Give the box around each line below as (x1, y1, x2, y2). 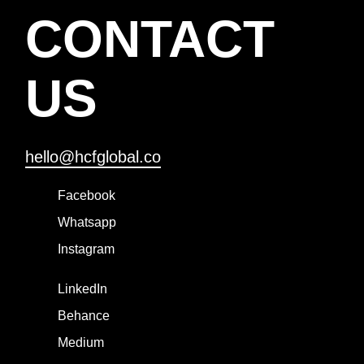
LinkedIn (58, 281, 107, 296)
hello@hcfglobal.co (25, 147, 161, 166)
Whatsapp (58, 214, 116, 229)
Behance (58, 308, 110, 323)
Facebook (58, 188, 115, 202)
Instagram (58, 241, 115, 256)
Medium (58, 335, 104, 349)
